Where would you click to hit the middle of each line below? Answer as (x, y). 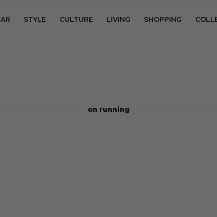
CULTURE (76, 19)
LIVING (118, 19)
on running (108, 109)
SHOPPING (163, 19)
